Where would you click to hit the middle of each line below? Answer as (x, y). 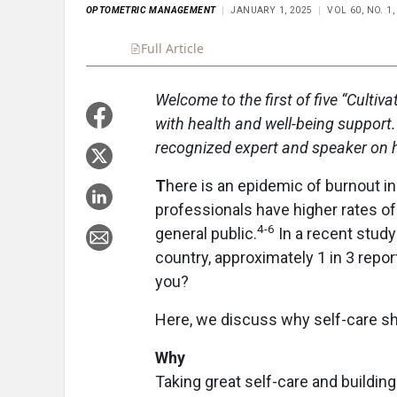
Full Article (172, 49)
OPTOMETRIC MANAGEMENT (151, 11)
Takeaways (320, 49)
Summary (246, 49)
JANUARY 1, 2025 (272, 11)
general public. (206, 234)
